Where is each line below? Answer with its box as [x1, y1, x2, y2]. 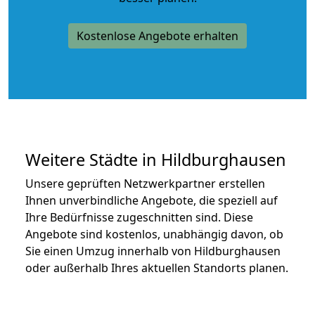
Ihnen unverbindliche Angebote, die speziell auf [25, 192, 278, 208]
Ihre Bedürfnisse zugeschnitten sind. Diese [25, 209, 253, 225]
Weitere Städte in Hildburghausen [25, 148, 286, 171]
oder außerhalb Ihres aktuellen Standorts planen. [25, 259, 288, 276]
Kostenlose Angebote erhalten [77, 27, 238, 44]
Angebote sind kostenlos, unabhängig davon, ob [25, 226, 283, 242]
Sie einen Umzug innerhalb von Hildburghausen [25, 243, 281, 259]
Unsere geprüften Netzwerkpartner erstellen [25, 175, 265, 191]
